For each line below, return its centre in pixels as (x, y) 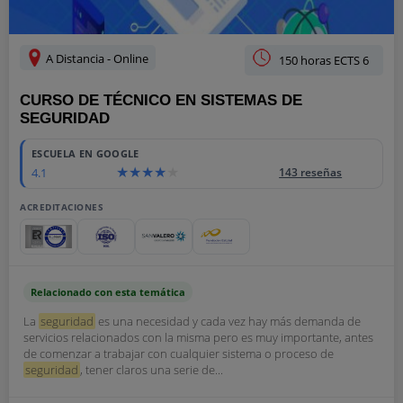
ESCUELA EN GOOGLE (85, 153)
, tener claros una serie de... (152, 370)
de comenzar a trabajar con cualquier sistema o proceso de (179, 354)
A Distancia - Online (96, 58)
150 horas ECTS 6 (324, 60)
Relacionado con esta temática (108, 292)
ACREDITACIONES (62, 207)
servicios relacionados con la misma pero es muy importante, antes (198, 337)
